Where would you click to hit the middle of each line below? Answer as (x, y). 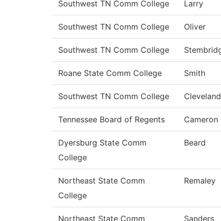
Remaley (200, 181)
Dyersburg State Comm (102, 143)
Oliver (195, 27)
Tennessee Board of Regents (111, 120)
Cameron (201, 120)
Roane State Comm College (110, 73)
